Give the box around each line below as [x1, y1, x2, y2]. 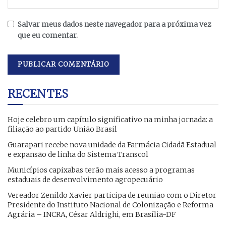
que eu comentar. [18, 30, 78, 40]
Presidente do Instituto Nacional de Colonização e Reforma [8, 200, 213, 209]
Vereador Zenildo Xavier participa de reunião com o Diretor [8, 190, 216, 200]
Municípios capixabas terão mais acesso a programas [8, 165, 195, 175]
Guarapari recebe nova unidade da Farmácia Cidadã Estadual [8, 140, 216, 149]
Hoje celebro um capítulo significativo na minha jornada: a [8, 115, 213, 124]
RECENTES [8, 86, 68, 101]
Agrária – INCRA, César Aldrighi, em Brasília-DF [8, 209, 176, 219]
